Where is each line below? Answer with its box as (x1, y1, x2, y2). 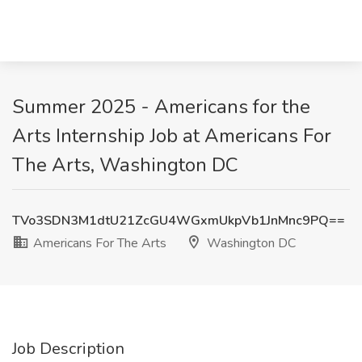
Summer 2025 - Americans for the (12, 94, 310, 120)
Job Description (12, 338, 124, 360)
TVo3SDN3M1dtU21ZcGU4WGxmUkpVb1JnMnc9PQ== (12, 212, 345, 229)
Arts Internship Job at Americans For (12, 123, 331, 149)
